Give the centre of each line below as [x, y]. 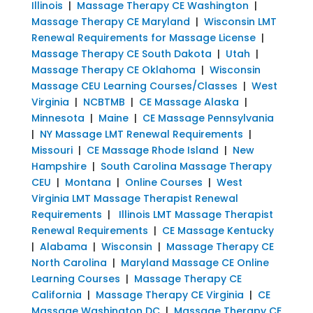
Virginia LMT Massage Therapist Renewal [134, 198]
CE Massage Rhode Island [152, 150]
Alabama [63, 246]
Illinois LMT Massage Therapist [196, 214]
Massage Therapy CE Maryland [110, 21]
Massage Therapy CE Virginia [169, 294]
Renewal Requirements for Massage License [143, 37]
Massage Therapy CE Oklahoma [113, 70]
